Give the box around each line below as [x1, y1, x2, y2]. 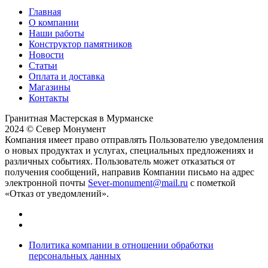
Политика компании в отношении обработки [29, 239, 214, 250]
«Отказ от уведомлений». [5, 188, 109, 199]
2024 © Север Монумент [5, 123, 106, 134]
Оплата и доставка [29, 71, 105, 81]
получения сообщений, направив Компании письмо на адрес [5, 166, 254, 177]
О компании [29, 17, 79, 28]
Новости [29, 49, 64, 60]
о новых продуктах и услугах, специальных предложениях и [5, 145, 254, 156]
